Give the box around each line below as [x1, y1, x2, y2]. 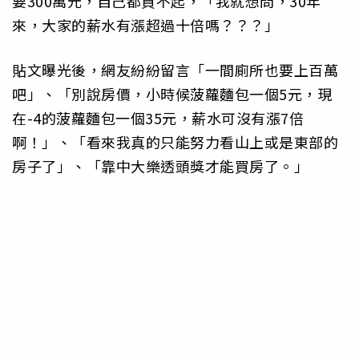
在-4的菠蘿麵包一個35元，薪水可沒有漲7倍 [12, 107, 304, 129]
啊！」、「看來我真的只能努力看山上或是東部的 [12, 131, 338, 153]
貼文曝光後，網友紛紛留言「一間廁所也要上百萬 [12, 59, 338, 81]
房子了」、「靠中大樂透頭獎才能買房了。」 [12, 155, 309, 177]
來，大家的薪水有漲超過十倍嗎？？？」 [12, 14, 279, 36]
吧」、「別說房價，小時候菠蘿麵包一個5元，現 [12, 83, 332, 105]
